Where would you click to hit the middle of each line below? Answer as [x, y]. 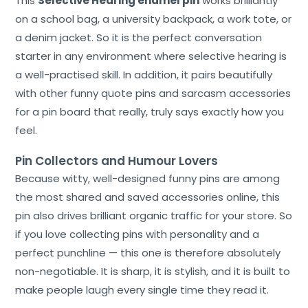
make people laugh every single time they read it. [142, 289]
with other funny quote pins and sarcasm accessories [153, 93]
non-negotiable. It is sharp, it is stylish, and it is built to [153, 271]
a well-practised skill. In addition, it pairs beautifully [144, 74]
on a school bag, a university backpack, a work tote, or [154, 19]
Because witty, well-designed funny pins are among [148, 178]
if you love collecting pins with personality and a [137, 234]
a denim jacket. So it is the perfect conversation [139, 37]
